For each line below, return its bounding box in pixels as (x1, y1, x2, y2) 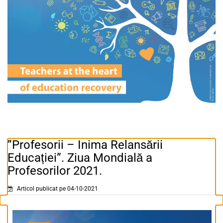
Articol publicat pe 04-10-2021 (15, 185, 98, 193)
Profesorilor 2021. (7, 164, 102, 178)
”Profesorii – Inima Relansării (7, 138, 163, 152)
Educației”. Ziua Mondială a (7, 151, 152, 165)
